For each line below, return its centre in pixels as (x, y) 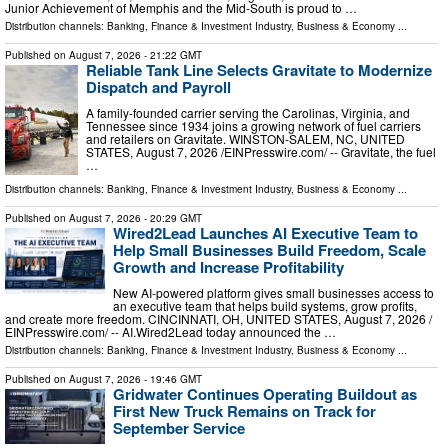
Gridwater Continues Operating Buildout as (265, 393)
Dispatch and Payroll (158, 86)
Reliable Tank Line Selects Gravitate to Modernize (259, 69)
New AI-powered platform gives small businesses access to (273, 292)
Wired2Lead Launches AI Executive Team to (265, 232)
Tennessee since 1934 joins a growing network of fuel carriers (253, 125)
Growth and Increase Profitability (228, 266)
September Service (179, 427)
